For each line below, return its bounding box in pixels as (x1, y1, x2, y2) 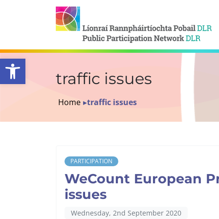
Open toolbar (4, 52, 102, 73)
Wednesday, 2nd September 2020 (70, 208, 181, 218)
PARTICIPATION (70, 157, 112, 165)
